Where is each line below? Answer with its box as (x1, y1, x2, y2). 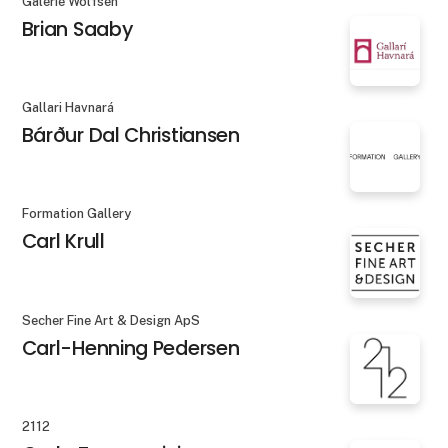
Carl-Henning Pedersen (21, 333, 240, 362)
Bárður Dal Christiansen (21, 121, 240, 150)
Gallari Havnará (21, 100, 114, 116)
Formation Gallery (21, 206, 131, 222)
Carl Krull (21, 227, 105, 256)
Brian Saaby (21, 14, 133, 43)
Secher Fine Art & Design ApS (21, 312, 200, 328)
